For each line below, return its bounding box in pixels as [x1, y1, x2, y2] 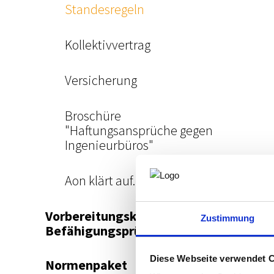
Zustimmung [200, 213, 255, 224]
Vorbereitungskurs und [45, 207, 180, 224]
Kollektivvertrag [65, 36, 150, 53]
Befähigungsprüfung [45, 222, 169, 239]
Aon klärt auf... [65, 172, 140, 189]
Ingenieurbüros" [65, 136, 154, 154]
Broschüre [65, 107, 121, 124]
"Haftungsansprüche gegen [65, 122, 213, 139]
